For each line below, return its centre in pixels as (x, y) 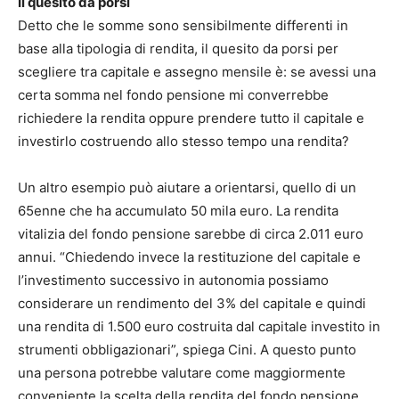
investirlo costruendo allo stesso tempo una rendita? (183, 142)
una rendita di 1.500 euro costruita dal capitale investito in (199, 327)
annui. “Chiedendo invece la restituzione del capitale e (189, 257)
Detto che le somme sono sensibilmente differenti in (183, 26)
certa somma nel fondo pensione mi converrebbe (173, 95)
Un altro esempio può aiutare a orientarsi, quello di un (187, 188)
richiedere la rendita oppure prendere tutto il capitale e (191, 118)
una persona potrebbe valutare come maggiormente (182, 373)
